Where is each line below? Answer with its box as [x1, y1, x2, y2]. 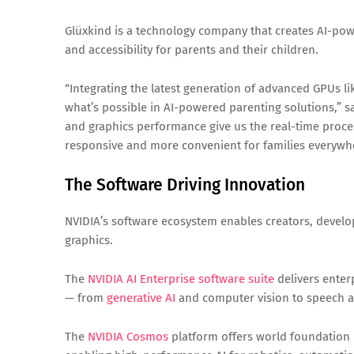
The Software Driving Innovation [65, 175, 305, 195]
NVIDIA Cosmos [88, 330, 168, 344]
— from [65, 291, 107, 305]
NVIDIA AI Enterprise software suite [88, 272, 274, 286]
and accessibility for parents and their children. [65, 43, 318, 57]
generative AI [107, 291, 175, 305]
